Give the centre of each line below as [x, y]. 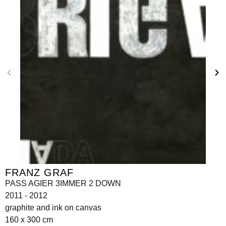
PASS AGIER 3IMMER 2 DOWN [63, 183]
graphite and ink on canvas [53, 207]
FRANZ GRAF [39, 172]
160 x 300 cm [29, 219]
